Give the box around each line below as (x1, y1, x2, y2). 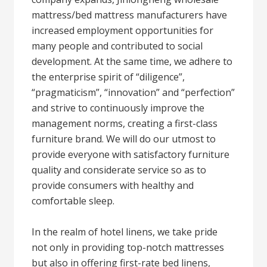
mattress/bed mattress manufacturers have (32, 8, 228, 21)
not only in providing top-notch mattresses (32, 241, 225, 254)
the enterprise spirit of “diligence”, (32, 70, 185, 83)
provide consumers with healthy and (32, 179, 194, 192)
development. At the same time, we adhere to (32, 55, 233, 68)
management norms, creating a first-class (32, 117, 218, 130)
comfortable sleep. (32, 194, 115, 207)
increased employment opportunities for (32, 24, 214, 37)
